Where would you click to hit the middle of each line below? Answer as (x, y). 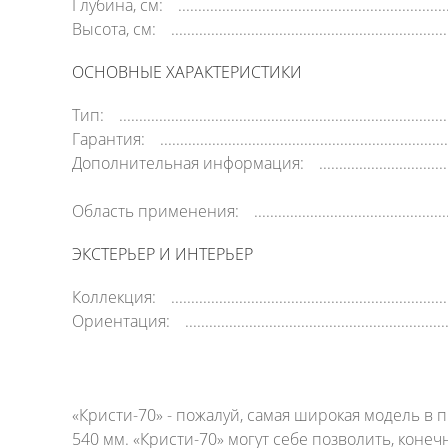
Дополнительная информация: (188, 163)
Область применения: (155, 211)
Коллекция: (114, 297)
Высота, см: (114, 29)
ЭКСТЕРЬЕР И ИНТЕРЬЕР (162, 254)
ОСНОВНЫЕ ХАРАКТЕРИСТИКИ (187, 72)
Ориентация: (121, 321)
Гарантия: (108, 139)
